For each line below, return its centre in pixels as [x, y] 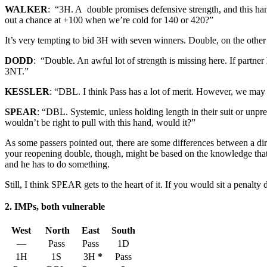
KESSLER [27, 92]
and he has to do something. [57, 164]
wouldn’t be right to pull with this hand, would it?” [100, 123]
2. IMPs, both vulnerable [55, 206]
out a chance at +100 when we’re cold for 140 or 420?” [109, 20]
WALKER [26, 10]
